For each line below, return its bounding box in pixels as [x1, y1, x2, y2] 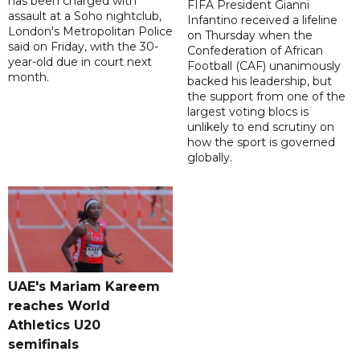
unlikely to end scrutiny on [186, 120, 334, 135]
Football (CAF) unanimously [186, 59, 341, 74]
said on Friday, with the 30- [8, 39, 158, 55]
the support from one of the [186, 89, 346, 104]
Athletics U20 [8, 317, 100, 333]
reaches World [8, 298, 110, 314]
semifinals [8, 337, 79, 353]
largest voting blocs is [186, 104, 309, 120]
